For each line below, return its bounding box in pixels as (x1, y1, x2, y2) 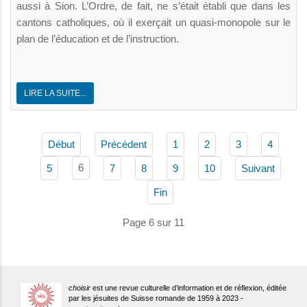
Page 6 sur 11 (123, 216, 184, 228)
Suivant (241, 162, 275, 174)
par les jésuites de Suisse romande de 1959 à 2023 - (69, 293, 243, 302)
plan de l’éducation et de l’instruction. (16, 32, 179, 45)
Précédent (101, 138, 147, 150)
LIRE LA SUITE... (24, 88, 86, 98)
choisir (69, 283, 90, 292)
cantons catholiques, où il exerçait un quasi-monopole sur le (16, 16, 291, 28)
